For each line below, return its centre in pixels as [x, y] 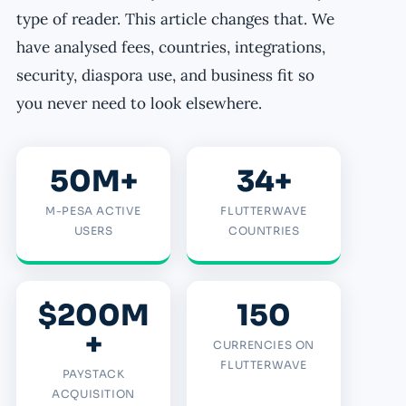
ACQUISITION [93, 394]
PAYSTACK [93, 374]
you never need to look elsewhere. [139, 104]
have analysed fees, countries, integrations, [171, 48]
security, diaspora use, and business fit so [165, 76]
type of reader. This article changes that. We [175, 19]
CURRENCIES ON [264, 345]
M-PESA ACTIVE [93, 211]
